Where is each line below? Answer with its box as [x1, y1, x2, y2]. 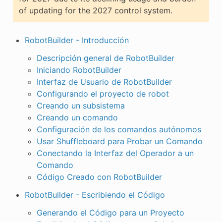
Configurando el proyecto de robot [36, 88, 169, 99]
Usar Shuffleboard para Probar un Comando [36, 136, 203, 146]
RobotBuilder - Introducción [24, 35, 129, 45]
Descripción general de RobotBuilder [36, 53, 174, 63]
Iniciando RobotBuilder [36, 64, 121, 75]
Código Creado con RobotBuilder [36, 171, 162, 182]
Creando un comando [36, 112, 118, 122]
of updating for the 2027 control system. [18, 5, 172, 15]
